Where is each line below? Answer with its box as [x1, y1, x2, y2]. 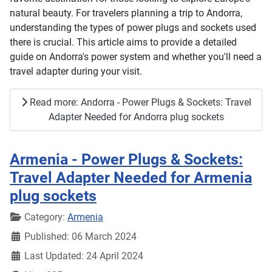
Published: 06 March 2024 [24, 230, 137, 242]
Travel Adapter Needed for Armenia [10, 168, 252, 186]
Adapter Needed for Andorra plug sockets [48, 110, 224, 123]
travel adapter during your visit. [10, 66, 142, 78]
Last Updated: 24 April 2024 [24, 250, 143, 262]
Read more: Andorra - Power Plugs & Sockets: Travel [27, 96, 251, 108]
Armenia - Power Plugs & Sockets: [10, 150, 243, 168]
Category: [22, 211, 67, 223]
